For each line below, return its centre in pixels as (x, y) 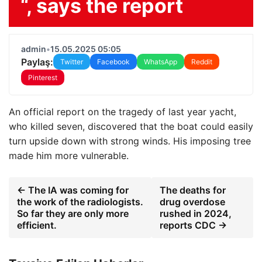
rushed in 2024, (196, 213)
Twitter (72, 62)
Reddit (202, 62)
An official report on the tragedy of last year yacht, (123, 112)
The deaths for (193, 190)
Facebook (113, 62)
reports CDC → (194, 225)
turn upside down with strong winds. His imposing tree (130, 141)
